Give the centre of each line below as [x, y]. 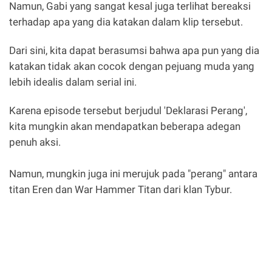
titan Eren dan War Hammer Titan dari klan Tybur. [121, 190]
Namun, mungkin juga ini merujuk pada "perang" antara [133, 174]
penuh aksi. [35, 142]
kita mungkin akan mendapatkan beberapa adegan [125, 127]
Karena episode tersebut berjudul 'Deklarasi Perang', [128, 111]
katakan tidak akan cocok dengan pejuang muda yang [132, 66]
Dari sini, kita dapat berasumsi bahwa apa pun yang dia [134, 50]
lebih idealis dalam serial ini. [74, 82]
